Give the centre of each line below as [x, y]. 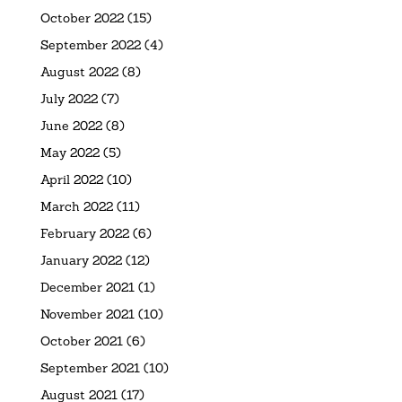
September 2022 [90, 44]
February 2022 [84, 233]
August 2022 [79, 71]
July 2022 [69, 98]
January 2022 [81, 260]
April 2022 [71, 179]
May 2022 [70, 152]
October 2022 [82, 17]
